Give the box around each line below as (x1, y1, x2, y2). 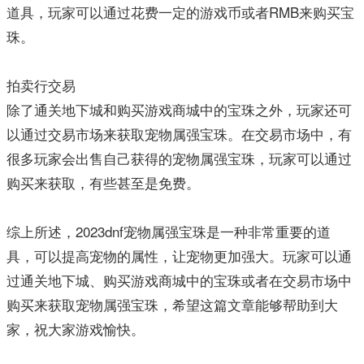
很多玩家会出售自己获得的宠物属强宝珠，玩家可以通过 (6, 148, 352, 168)
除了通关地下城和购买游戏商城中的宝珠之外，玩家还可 (6, 99, 352, 119)
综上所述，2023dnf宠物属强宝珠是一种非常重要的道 (6, 221, 331, 241)
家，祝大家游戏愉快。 (6, 318, 145, 339)
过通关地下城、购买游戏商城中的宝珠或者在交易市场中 (6, 270, 352, 290)
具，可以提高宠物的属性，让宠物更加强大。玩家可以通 (6, 245, 352, 266)
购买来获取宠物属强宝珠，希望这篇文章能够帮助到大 (6, 294, 338, 314)
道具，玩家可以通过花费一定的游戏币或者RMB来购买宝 (6, 2, 354, 22)
